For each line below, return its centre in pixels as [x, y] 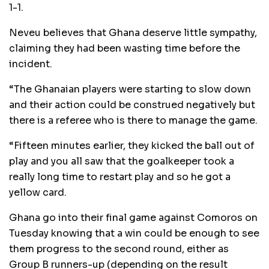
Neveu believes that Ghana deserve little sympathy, [133, 33]
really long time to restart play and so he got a [120, 177]
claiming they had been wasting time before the [125, 49]
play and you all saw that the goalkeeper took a [122, 162]
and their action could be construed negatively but [132, 105]
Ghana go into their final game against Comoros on [133, 218]
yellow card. [38, 193]
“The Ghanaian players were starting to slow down [130, 89]
